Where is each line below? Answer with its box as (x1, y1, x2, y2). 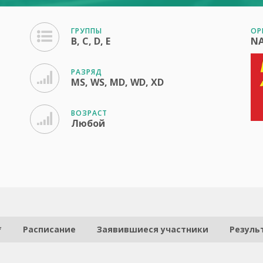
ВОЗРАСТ (70, 108, 107, 118)
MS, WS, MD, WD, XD (70, 76, 164, 89)
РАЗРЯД (70, 67, 102, 77)
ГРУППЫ (70, 26, 102, 36)
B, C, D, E (70, 35, 110, 48)
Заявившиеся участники (97, 224, 208, 235)
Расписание (23, 224, 76, 235)
